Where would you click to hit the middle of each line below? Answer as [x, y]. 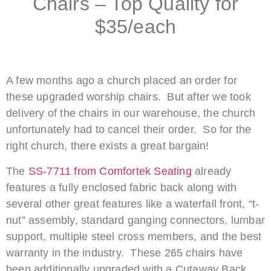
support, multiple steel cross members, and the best [134, 236]
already [211, 171]
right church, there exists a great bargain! [108, 146]
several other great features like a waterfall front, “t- [133, 204]
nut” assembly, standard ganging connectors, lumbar [136, 220]
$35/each [135, 27]
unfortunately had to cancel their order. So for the [129, 130]
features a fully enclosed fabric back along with [122, 187]
